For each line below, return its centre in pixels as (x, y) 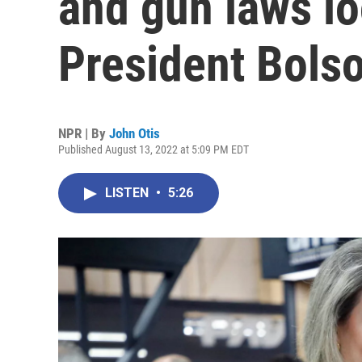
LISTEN (128, 193)
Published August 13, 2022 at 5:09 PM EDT (154, 149)
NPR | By (84, 133)
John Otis (135, 133)
